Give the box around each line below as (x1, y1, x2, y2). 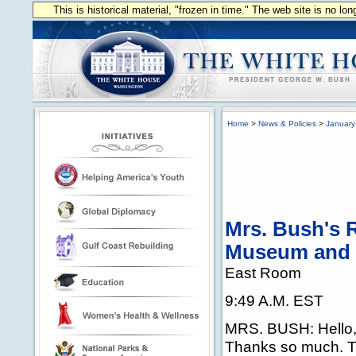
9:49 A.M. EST (225, 292, 323, 309)
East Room (225, 264, 301, 281)
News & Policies (258, 119, 316, 128)
